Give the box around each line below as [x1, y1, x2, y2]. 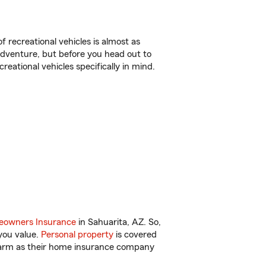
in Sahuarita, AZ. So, [76, 217, 161, 227]
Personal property [41, 230, 113, 239]
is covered [113, 230, 157, 239]
